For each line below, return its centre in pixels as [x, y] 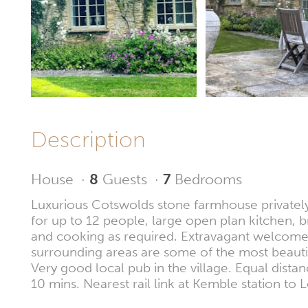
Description [95, 139]
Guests [125, 179]
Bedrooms [208, 179]
